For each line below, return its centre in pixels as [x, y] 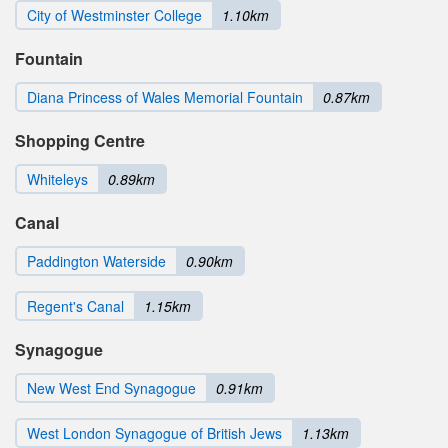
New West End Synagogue [111, 387]
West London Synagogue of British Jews [154, 432]
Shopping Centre [80, 140]
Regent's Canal [75, 305]
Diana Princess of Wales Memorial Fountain [165, 96]
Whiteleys [57, 178]
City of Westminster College [114, 14]
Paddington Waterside [96, 260]
